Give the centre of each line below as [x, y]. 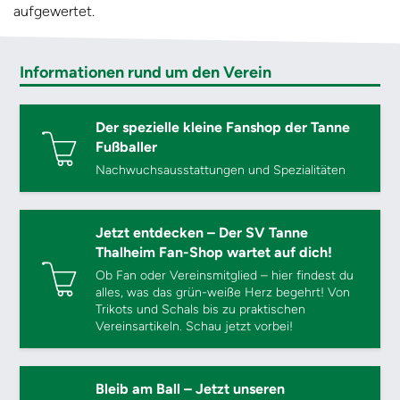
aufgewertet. [54, 11]
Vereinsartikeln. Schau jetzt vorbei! [195, 326]
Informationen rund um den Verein [146, 72]
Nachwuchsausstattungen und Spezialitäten [221, 170]
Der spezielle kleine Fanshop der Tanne [223, 127]
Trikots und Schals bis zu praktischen [201, 309]
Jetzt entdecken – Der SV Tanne [202, 232]
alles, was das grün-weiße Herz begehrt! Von [223, 292]
